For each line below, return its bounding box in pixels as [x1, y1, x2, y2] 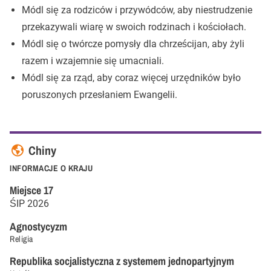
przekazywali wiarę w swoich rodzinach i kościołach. [22, 21, 246, 33]
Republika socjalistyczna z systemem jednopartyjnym [10, 253, 234, 269]
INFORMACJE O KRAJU [10, 163, 93, 174]
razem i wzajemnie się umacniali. [22, 55, 164, 67]
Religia [10, 233, 33, 244]
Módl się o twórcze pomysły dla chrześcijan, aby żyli [22, 38, 244, 50]
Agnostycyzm [10, 219, 67, 234]
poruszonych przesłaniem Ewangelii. [22, 89, 177, 100]
